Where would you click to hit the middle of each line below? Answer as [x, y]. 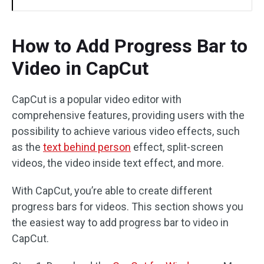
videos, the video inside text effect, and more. [118, 163]
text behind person [87, 147]
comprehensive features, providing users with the [128, 115]
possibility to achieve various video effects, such [126, 131]
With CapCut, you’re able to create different [112, 191]
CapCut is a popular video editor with [97, 99]
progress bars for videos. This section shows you [128, 207]
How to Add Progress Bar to [130, 46]
